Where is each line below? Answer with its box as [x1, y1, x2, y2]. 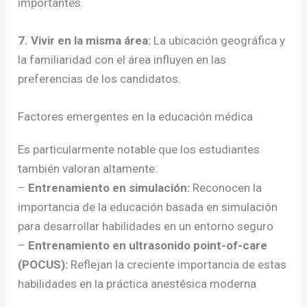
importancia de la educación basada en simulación [18, 200, 278, 214]
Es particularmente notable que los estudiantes [18, 143, 260, 157]
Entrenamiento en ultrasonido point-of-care [28, 238, 268, 253]
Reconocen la [190, 181, 262, 195]
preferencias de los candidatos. [18, 72, 182, 86]
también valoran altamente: [18, 162, 158, 176]
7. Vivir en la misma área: [18, 34, 151, 48]
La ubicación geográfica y [151, 34, 286, 48]
